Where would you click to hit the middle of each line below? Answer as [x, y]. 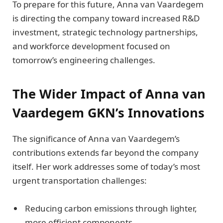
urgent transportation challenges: [80, 180]
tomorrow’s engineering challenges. [84, 60]
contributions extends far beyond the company [106, 152]
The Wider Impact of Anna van [109, 94]
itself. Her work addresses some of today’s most [106, 166]
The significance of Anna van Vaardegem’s [96, 138]
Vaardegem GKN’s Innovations [109, 113]
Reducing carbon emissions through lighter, [111, 208]
